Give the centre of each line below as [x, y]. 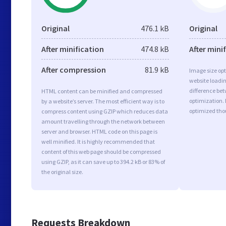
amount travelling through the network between [103, 121]
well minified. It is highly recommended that [98, 142]
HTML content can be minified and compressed [102, 91]
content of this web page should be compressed [101, 152]
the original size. [62, 172]
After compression [74, 70]
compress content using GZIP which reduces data [105, 111]
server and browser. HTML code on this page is [99, 131]
